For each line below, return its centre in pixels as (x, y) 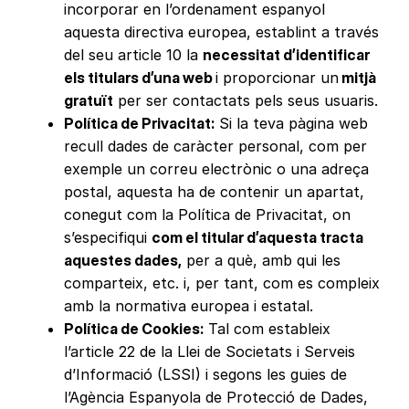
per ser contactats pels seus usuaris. (246, 101)
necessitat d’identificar (287, 55)
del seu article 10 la (134, 55)
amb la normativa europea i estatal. (189, 306)
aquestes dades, (123, 261)
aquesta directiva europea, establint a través (222, 32)
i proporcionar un (278, 78)
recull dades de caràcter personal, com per (216, 147)
